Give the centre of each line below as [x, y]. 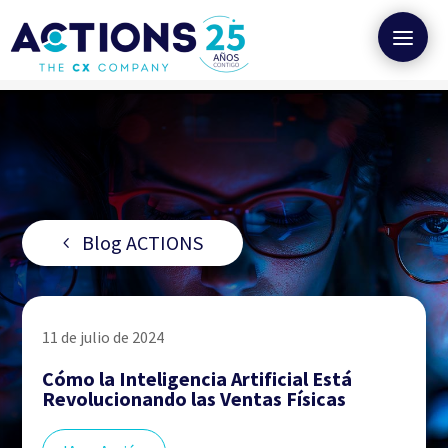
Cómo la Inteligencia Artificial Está [196, 378]
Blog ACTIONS [143, 242]
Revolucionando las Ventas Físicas [193, 398]
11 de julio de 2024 [102, 337]
